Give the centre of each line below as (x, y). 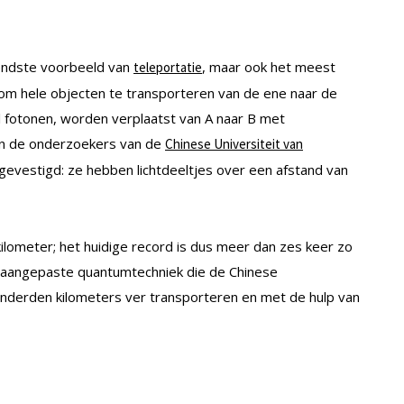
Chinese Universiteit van (234, 144)
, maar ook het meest (269, 67)
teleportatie (168, 68)
